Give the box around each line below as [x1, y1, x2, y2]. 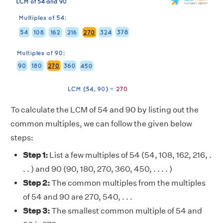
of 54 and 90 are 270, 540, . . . [23, 192, 132, 202]
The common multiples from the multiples [50, 178, 206, 188]
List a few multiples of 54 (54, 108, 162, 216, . [48, 150, 212, 160]
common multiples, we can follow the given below [10, 119, 192, 129]
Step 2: [23, 178, 50, 188]
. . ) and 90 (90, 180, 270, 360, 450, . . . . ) [23, 164, 172, 174]
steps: [10, 133, 33, 143]
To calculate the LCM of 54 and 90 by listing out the [10, 105, 199, 115]
